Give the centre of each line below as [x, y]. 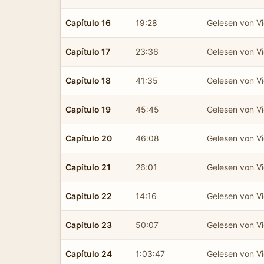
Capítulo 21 [88, 167]
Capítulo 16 [88, 22]
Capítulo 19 [88, 109]
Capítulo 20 [89, 138]
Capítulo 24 [89, 253]
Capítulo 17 [88, 51]
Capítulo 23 [89, 225]
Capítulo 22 [89, 196]
